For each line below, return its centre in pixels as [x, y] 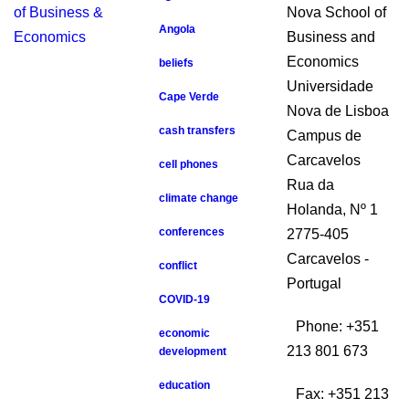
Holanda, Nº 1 [332, 210]
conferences [192, 232]
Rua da [310, 185]
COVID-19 [185, 299]
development [193, 351]
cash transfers [198, 131]
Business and [330, 37]
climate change [199, 198]
